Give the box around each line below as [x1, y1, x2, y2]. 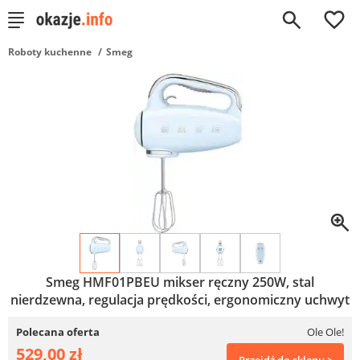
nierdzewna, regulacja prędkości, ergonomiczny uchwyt [10, 291, 350, 309]
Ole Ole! [307, 325, 344, 339]
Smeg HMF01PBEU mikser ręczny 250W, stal [46, 273, 314, 291]
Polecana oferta [16, 325, 100, 339]
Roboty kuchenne [8, 45, 92, 59]
